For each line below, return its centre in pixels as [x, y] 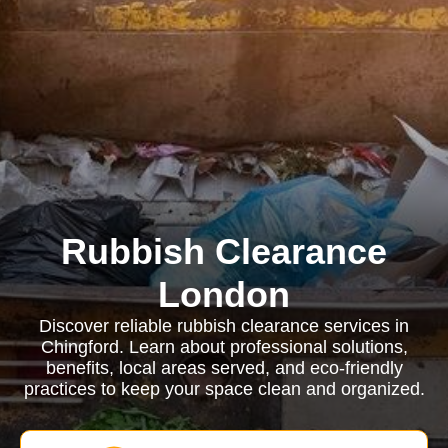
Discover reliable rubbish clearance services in [224, 326]
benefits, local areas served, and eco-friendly [224, 368]
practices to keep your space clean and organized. [224, 389]
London [224, 294]
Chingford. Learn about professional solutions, [224, 347]
